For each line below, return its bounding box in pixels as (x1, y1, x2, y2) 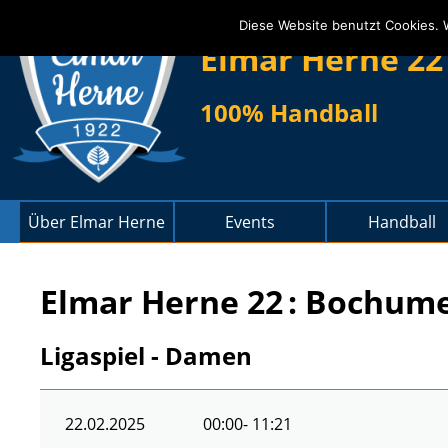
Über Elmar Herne (28, 211, 165, 233)
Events (225, 211, 275, 233)
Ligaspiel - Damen (40, 338, 252, 372)
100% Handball (200, 95, 378, 129)
